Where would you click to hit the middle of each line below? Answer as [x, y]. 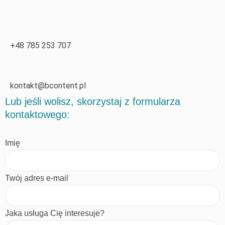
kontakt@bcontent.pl [48, 85]
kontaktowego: [37, 114]
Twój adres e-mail [37, 178]
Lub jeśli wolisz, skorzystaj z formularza [93, 101]
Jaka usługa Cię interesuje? [55, 213]
